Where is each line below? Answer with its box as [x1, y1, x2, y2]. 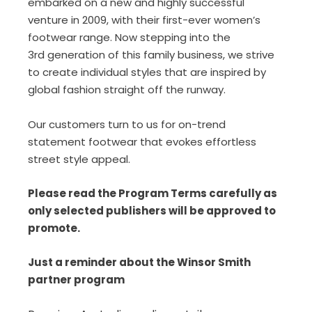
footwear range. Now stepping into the [28, 30, 231, 45]
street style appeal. [28, 152, 130, 166]
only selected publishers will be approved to [28, 203, 276, 218]
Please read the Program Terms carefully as [28, 186, 277, 201]
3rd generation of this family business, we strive [28, 47, 274, 62]
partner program [28, 272, 125, 287]
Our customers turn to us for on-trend [28, 117, 226, 132]
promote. [28, 221, 80, 235]
